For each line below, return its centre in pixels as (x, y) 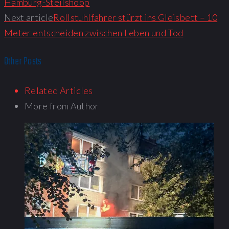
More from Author (62, 106)
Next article (29, 17)
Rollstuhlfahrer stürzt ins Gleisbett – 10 (135, 17)
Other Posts (23, 62)
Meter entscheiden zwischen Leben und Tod (94, 32)
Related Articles (59, 91)
